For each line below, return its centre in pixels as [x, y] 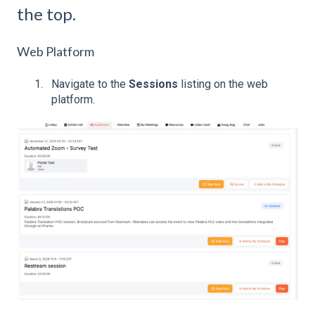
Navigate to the [90, 84]
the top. [46, 13]
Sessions [153, 84]
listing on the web [223, 84]
